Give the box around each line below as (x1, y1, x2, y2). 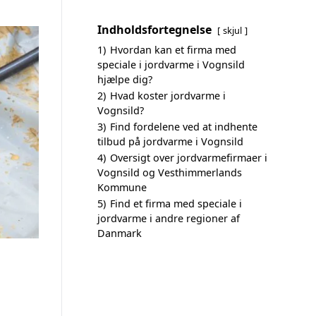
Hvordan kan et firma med (110, 43, 236, 56)
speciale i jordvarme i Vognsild (97, 58, 245, 71)
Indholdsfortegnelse (97, 22, 212, 37)
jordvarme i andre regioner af (97, 212, 240, 225)
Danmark (97, 226, 142, 240)
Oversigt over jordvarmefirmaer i (110, 151, 267, 164)
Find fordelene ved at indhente (110, 120, 257, 133)
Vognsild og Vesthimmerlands (97, 166, 242, 179)
